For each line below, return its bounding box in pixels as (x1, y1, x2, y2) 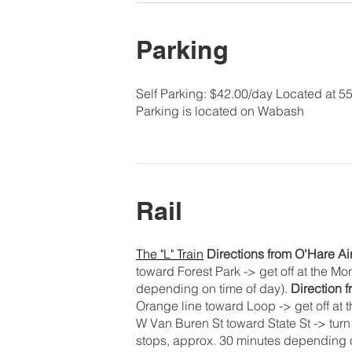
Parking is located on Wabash (136, 102, 304, 119)
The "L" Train (136, 246, 203, 262)
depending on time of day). (136, 280, 291, 297)
